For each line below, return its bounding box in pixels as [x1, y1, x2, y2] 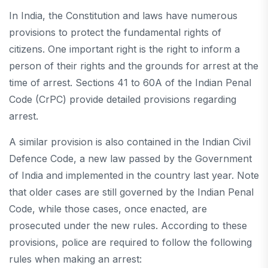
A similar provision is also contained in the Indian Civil [9, 135, 251, 148]
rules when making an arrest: [9, 252, 142, 265]
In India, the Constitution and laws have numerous [9, 9, 237, 22]
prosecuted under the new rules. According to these [9, 219, 247, 232]
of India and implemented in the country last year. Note [9, 169, 259, 181]
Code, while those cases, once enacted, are [9, 202, 207, 215]
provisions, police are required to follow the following [9, 236, 252, 248]
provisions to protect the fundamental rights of [9, 26, 221, 38]
